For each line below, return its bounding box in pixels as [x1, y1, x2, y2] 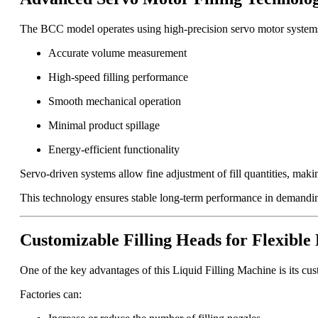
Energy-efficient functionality [48, 143, 180, 155]
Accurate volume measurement [48, 46, 187, 59]
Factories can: [20, 288, 82, 301]
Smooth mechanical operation [48, 94, 181, 107]
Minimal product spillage [48, 119, 160, 131]
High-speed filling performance [48, 70, 188, 83]
